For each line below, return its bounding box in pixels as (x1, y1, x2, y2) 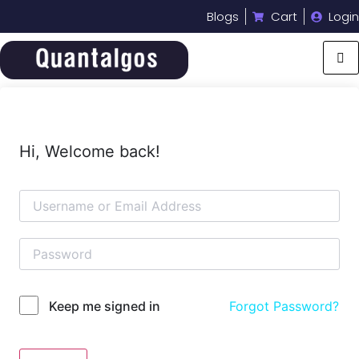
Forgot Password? (229, 298, 339, 315)
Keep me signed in (49, 298, 160, 315)
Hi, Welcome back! (19, 142, 160, 162)
